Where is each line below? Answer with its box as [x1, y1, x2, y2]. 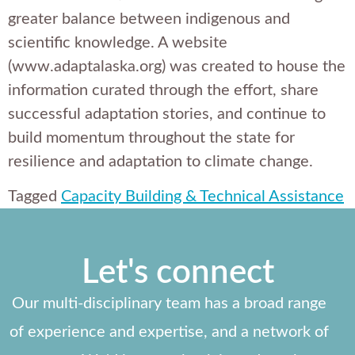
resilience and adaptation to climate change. [8, 154, 313, 170]
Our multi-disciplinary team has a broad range [12, 296, 327, 312]
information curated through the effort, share [8, 82, 319, 98]
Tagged [8, 189, 61, 205]
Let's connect [81, 256, 274, 290]
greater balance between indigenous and [8, 11, 290, 27]
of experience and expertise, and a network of [10, 324, 330, 341]
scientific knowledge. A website [8, 35, 227, 51]
